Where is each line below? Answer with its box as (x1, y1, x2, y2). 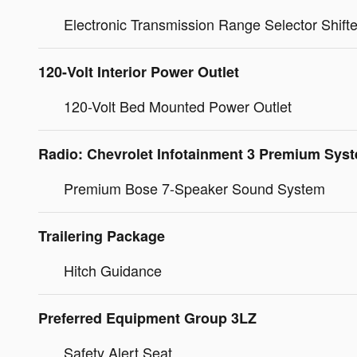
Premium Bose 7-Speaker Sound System (64, 177, 325, 198)
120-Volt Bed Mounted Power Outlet (64, 95, 292, 116)
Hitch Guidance (64, 259, 162, 280)
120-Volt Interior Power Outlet (38, 61, 239, 82)
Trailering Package (38, 225, 165, 246)
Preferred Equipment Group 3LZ (38, 307, 257, 328)
